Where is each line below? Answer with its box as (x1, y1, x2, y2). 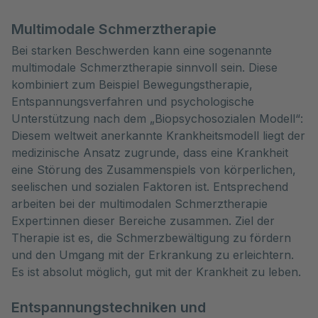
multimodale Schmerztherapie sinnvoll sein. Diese (11, 60, 278, 75)
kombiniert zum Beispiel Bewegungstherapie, (11, 77, 253, 92)
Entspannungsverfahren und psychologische (11, 94, 254, 109)
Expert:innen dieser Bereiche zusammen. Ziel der (11, 214, 275, 228)
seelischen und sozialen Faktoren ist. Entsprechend (11, 180, 288, 194)
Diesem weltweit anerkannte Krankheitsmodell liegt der (11, 128, 305, 143)
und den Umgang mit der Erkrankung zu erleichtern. (11, 248, 294, 262)
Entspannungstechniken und (11, 299, 206, 316)
